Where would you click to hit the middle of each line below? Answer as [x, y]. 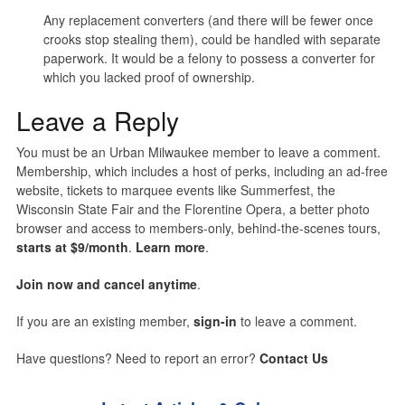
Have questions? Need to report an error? [137, 358]
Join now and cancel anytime [106, 284]
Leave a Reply [97, 121]
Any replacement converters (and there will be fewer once [208, 20]
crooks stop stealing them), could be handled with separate [212, 39]
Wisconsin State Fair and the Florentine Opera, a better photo [193, 209]
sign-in [215, 321]
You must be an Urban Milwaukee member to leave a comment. [198, 152]
